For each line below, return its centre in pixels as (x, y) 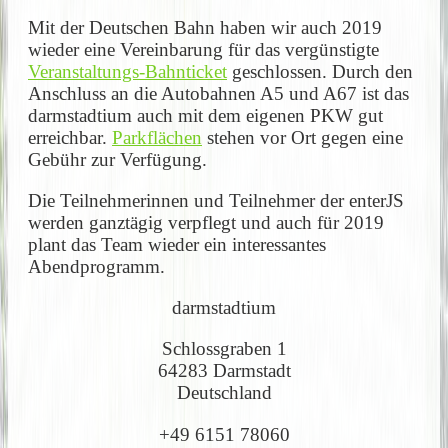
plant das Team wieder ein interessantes (177, 244)
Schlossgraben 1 (224, 349)
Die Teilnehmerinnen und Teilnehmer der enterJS (216, 200)
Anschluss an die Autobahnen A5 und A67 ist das (218, 93)
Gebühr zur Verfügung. (117, 159)
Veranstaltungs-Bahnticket (127, 71)
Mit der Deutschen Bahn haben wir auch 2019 (205, 27)
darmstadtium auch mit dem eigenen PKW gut (205, 115)
